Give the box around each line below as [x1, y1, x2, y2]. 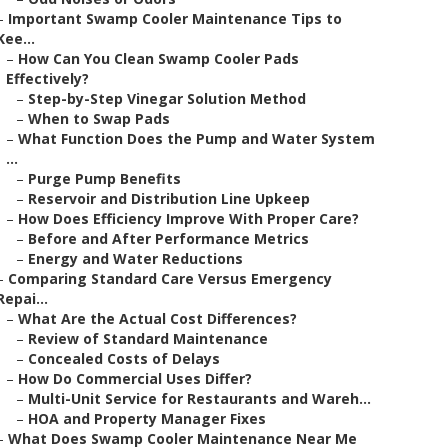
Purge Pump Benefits [28, 169, 181, 188]
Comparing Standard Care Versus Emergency [8, 269, 332, 288]
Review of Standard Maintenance [28, 329, 268, 348]
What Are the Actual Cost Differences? [18, 309, 297, 328]
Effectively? [6, 69, 89, 88]
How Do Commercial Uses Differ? [18, 369, 252, 388]
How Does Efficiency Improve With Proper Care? [18, 209, 359, 228]
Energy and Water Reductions [28, 249, 243, 268]
